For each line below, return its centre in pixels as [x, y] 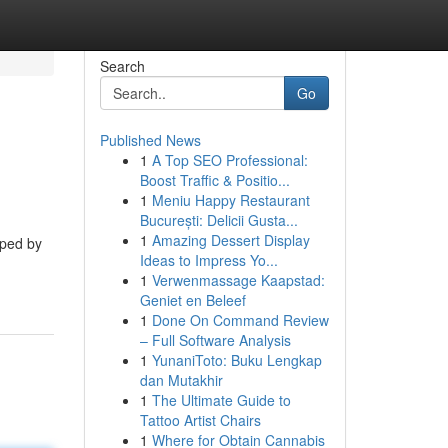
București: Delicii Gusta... [218, 220]
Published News [150, 140]
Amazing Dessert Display [230, 240]
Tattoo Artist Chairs [200, 420]
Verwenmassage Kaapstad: [238, 280]
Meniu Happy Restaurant [230, 200]
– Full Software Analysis [215, 340]
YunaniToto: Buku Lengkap [236, 360]
